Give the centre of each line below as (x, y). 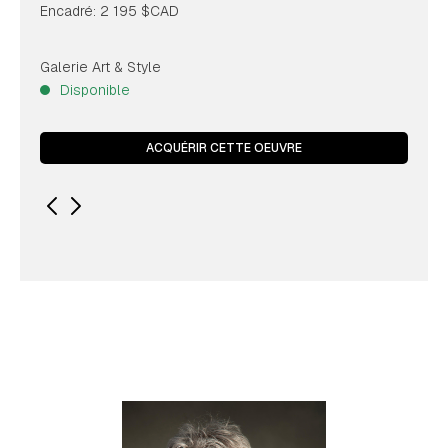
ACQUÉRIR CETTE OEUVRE (224, 148)
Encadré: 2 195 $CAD (109, 11)
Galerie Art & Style (100, 67)
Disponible (95, 90)
